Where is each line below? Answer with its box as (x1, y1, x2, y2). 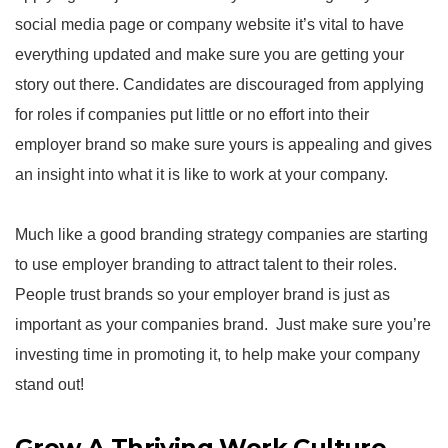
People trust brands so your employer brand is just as (15, 286, 390, 303)
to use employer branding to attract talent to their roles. (15, 256, 397, 273)
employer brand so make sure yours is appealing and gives (15, 136, 432, 153)
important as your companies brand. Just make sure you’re (15, 316, 431, 333)
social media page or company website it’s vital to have (15, 16, 404, 33)
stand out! (15, 376, 84, 393)
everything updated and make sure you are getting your (15, 46, 404, 63)
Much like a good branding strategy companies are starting (15, 226, 428, 243)
